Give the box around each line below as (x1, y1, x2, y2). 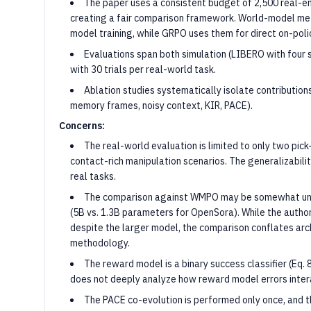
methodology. (70, 237, 130, 249)
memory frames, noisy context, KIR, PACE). (70, 99, 253, 112)
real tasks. (70, 170, 116, 183)
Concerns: (59, 119, 105, 132)
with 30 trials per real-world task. (70, 63, 216, 76)
